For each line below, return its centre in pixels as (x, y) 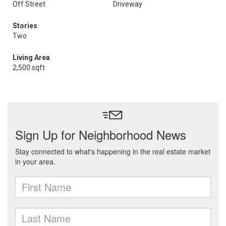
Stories (25, 26)
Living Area (31, 58)
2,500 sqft (29, 68)
